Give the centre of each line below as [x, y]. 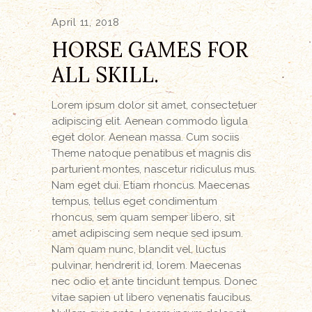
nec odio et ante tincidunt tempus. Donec [155, 282]
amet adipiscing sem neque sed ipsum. [147, 234]
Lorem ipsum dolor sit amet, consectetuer [154, 106]
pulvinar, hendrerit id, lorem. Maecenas [146, 266]
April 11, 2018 [86, 23]
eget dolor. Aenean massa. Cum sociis [145, 138]
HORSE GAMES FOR [150, 50]
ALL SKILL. [105, 75]
